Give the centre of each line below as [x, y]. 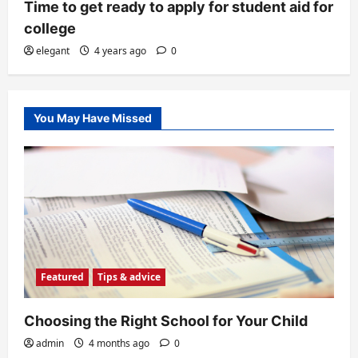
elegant [53, 50]
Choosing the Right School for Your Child [166, 321]
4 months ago [119, 344]
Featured [62, 277]
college [50, 28]
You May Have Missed [93, 117]
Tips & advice [129, 277]
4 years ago [120, 50]
